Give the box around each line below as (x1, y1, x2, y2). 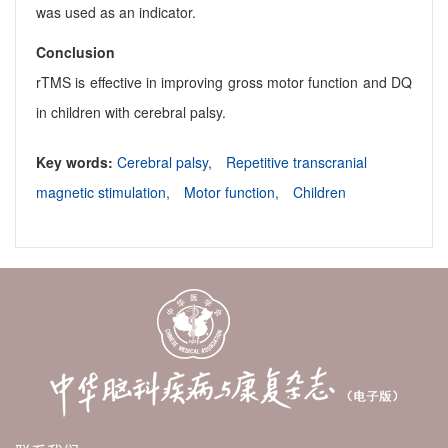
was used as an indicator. (36, 2, 196, 23)
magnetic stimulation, (36, 182, 174, 203)
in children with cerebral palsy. (36, 102, 226, 123)
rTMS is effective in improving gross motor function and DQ (36, 72, 412, 93)
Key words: (36, 152, 117, 173)
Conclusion (36, 42, 115, 63)
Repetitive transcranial (226, 152, 367, 173)
